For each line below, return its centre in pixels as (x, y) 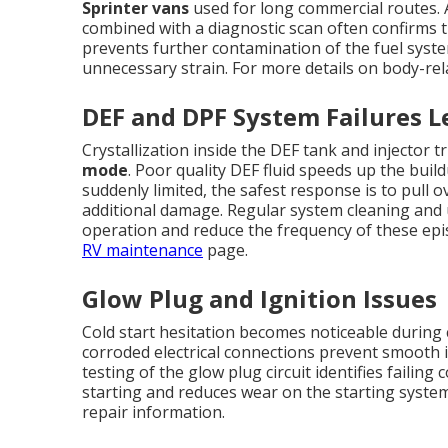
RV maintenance (142, 250)
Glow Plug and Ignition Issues (259, 298)
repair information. (153, 412)
